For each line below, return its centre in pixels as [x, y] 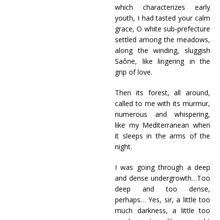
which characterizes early [163, 7]
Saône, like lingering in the [163, 61]
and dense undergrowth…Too [163, 178]
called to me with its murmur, [163, 103]
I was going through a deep [163, 167]
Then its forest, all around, [163, 93]
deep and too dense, [163, 189]
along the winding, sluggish [163, 50]
